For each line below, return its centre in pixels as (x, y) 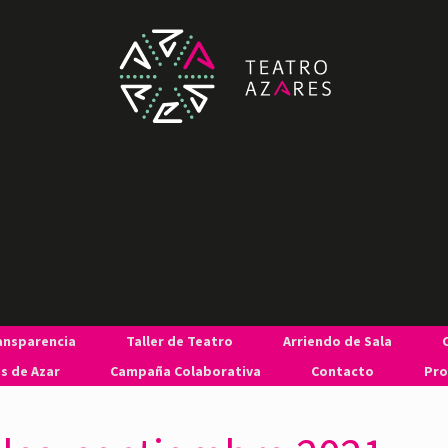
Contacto (342, 371)
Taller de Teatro (179, 341)
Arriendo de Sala (337, 341)
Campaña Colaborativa (185, 371)
